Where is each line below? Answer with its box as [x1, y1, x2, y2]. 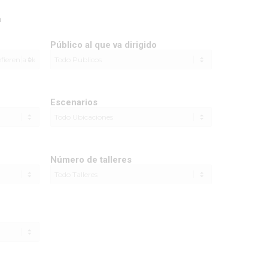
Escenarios [50, 97, 98, 108]
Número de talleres [50, 154, 132, 165]
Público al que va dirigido [50, 39, 157, 50]
